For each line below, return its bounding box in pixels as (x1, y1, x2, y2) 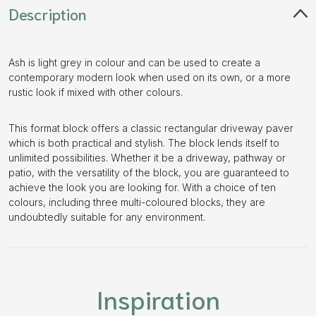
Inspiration (96, 281, 220, 315)
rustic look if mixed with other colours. (8, 85, 183, 98)
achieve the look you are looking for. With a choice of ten (8, 181, 276, 193)
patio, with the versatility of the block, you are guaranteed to (8, 166, 289, 178)
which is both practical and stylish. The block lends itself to (8, 136, 279, 149)
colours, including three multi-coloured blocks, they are (8, 195, 265, 208)
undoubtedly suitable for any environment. (8, 210, 205, 223)
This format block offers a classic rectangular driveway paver (8, 121, 293, 134)
